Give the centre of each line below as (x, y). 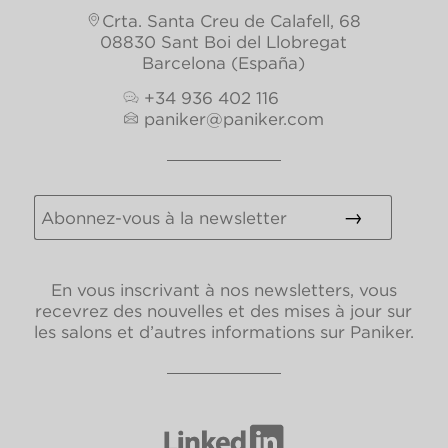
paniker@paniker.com (234, 118)
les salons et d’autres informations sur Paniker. (223, 332)
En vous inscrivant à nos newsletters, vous (223, 290)
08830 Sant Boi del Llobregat (224, 41)
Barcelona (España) (224, 62)
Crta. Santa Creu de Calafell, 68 (232, 20)
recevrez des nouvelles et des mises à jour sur (224, 311)
